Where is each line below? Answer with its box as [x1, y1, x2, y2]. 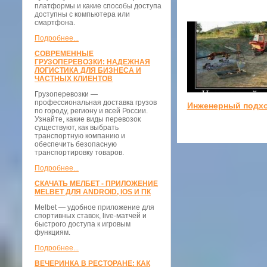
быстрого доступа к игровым [35, 220, 131, 228]
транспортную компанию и [35, 132, 125, 140]
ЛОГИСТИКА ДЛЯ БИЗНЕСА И [35, 66, 141, 74]
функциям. [35, 228, 70, 237]
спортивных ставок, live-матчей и [35, 212, 147, 220]
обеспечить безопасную [35, 140, 117, 148]
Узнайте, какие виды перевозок [35, 115, 141, 123]
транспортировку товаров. [35, 148, 124, 157]
